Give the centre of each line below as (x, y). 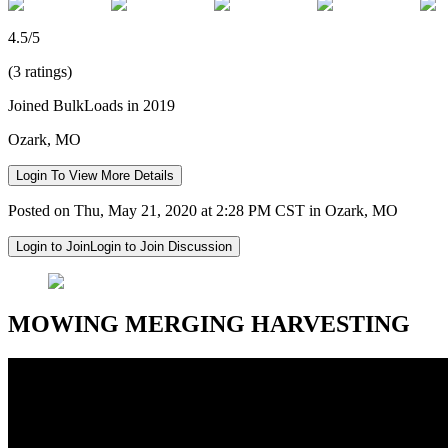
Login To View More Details (95, 175)
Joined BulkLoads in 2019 (91, 105)
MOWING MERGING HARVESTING (209, 323)
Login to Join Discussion (161, 246)
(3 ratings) (40, 71)
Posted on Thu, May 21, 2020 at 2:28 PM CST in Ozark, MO (203, 210)
